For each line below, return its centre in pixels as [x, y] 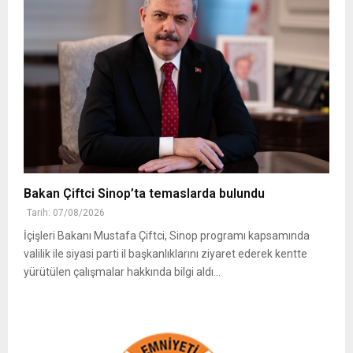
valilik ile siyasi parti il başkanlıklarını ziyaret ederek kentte [165, 254]
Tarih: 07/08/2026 [66, 213]
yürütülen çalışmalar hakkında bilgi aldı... [122, 272]
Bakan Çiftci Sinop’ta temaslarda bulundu [144, 194]
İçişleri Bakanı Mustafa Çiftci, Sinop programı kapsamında [167, 236]
